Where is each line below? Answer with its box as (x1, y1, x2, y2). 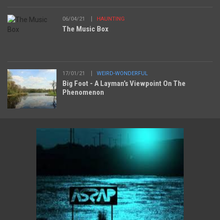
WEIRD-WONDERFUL (97, 70, 148, 77)
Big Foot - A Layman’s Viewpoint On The (62, 79, 186, 88)
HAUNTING (97, 16, 125, 23)
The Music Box (62, 25, 109, 34)
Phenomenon (62, 88, 104, 97)
